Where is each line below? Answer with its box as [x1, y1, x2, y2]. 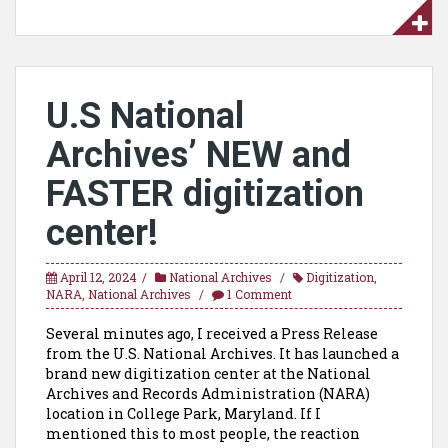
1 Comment [227, 286, 292, 302]
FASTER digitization [46, 173, 364, 215]
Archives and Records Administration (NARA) [46, 384, 370, 403]
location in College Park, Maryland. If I [46, 404, 321, 423]
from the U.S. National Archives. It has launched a [46, 344, 399, 363]
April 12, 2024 [60, 269, 137, 285]
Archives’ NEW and [46, 134, 351, 176]
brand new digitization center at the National [46, 364, 371, 383]
